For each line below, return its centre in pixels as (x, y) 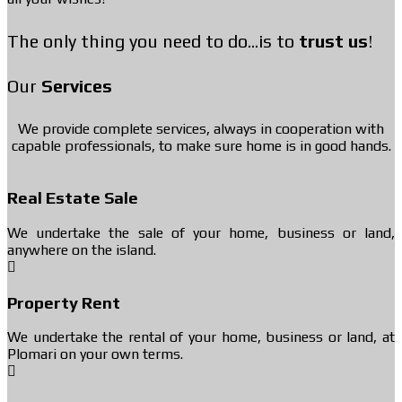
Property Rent (64, 302)
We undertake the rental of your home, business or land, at (201, 337)
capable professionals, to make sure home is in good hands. (201, 145)
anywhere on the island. (82, 249)
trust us (333, 41)
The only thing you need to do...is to (153, 41)
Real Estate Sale (73, 198)
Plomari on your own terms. (95, 354)
